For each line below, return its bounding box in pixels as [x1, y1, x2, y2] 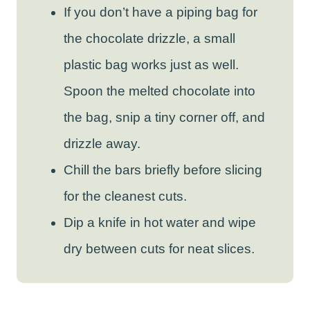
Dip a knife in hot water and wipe [64, 215, 256, 230]
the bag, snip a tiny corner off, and [64, 110, 265, 125]
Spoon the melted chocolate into [64, 84, 255, 99]
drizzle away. [64, 136, 140, 152]
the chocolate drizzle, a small [64, 31, 235, 46]
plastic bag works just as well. [64, 57, 239, 73]
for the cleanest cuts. [64, 189, 187, 204]
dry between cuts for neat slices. [64, 241, 255, 257]
